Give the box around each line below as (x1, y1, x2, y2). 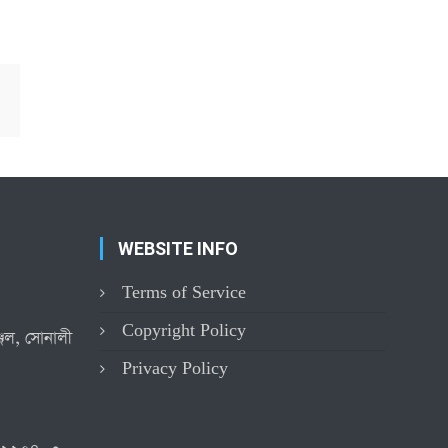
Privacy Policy (121, 357, 228, 379)
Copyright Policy (121, 319, 246, 341)
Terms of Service (121, 281, 246, 303)
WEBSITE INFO (117, 237, 238, 259)
